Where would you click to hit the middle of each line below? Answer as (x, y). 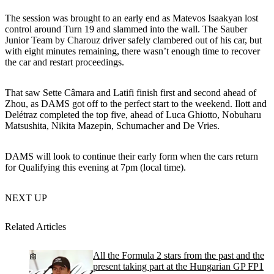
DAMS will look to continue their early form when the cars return (131, 156)
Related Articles (35, 227)
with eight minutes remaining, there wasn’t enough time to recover (132, 51)
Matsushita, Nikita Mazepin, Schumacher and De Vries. (112, 125)
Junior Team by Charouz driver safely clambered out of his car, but (133, 40)
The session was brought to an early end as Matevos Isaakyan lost (131, 18)
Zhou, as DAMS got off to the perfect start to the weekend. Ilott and (136, 103)
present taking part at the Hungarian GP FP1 (178, 267)
